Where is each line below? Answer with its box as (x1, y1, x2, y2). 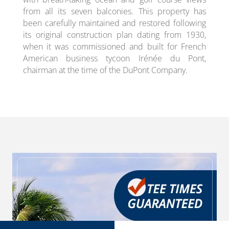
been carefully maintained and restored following (22, 17, 207, 29)
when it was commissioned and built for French (22, 40, 207, 52)
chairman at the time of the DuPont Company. (22, 64, 188, 76)
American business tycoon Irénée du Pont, (22, 52, 207, 64)
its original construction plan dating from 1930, (22, 29, 207, 40)
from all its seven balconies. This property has (22, 5, 207, 17)
